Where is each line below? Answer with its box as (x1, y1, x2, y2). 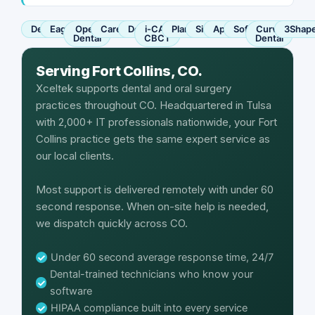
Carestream (101, 22, 153, 34)
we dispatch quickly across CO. (36, 216, 188, 230)
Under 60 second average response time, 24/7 (51, 250, 274, 264)
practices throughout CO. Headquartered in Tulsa (36, 98, 271, 112)
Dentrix (31, 22, 63, 34)
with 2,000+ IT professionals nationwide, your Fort (36, 115, 277, 129)
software (50, 284, 93, 297)
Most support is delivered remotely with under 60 (36, 182, 274, 196)
